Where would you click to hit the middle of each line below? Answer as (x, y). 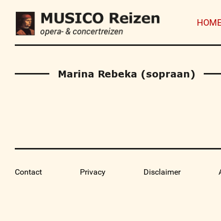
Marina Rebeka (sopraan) (127, 74)
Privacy (93, 172)
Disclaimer (162, 172)
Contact (28, 172)
